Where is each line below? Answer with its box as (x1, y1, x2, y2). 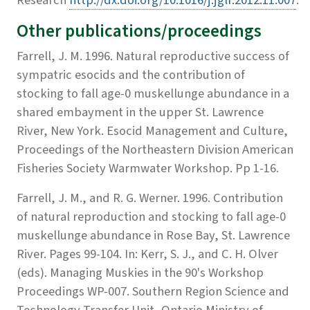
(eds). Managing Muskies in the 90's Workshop (17, 263, 264, 282)
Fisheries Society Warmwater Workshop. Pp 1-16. (17, 158, 279, 177)
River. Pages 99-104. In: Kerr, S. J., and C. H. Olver (17, 244, 278, 263)
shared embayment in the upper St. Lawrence (17, 102, 264, 121)
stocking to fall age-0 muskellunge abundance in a (17, 84, 289, 102)
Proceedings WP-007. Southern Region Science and (17, 282, 289, 300)
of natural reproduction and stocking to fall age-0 (17, 207, 286, 226)
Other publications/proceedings (17, 18, 262, 44)
